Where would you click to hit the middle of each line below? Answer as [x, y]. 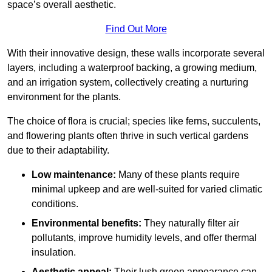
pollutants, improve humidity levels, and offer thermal [144, 237]
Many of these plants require [178, 174]
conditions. [55, 203]
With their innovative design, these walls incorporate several [136, 53]
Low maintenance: [74, 174]
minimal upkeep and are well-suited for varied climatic [147, 189]
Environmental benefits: [87, 223]
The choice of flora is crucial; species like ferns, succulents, [134, 121]
